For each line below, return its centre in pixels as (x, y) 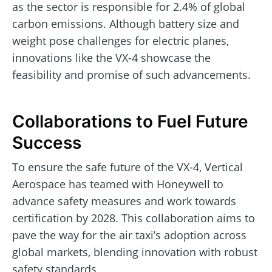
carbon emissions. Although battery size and (126, 24)
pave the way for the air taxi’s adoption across (129, 235)
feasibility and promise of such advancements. (131, 75)
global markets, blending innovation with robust (135, 252)
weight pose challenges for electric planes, (121, 41)
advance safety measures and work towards (124, 201)
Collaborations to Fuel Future (130, 121)
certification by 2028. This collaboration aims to (134, 218)
